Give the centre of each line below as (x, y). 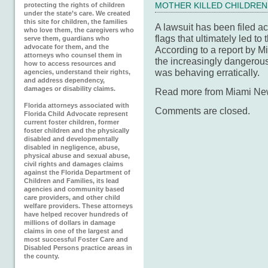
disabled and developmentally (71, 139)
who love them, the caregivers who (79, 30)
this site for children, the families (76, 22)
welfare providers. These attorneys (78, 206)
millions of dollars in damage (70, 223)
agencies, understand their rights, (77, 72)
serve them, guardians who (67, 38)
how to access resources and (70, 63)
